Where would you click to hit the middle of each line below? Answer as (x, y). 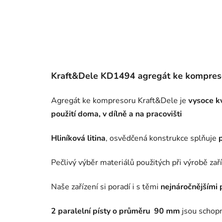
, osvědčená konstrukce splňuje (162, 138)
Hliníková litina (78, 138)
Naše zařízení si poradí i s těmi (106, 187)
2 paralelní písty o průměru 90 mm (115, 211)
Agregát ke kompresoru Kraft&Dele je (119, 100)
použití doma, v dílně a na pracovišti (116, 114)
